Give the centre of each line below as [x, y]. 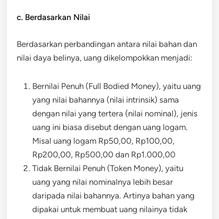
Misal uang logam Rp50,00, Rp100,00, [103, 141]
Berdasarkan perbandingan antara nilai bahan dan [107, 44]
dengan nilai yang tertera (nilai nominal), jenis [115, 113]
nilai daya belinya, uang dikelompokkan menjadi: [104, 57]
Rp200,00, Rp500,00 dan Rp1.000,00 [105, 154]
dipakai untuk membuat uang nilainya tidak [110, 209]
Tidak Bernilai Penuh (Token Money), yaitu [108, 168]
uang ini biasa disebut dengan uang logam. [110, 127]
